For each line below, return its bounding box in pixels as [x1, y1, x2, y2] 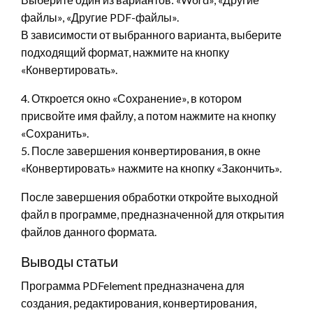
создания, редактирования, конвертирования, [21, 296, 256, 310]
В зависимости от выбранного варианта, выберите [21, 28, 282, 42]
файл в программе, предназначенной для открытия [21, 208, 284, 221]
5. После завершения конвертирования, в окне [21, 144, 261, 158]
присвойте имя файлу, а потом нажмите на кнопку [21, 109, 276, 123]
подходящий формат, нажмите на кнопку [21, 45, 229, 59]
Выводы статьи [21, 253, 118, 270]
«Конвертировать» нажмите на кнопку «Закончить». [21, 161, 282, 175]
